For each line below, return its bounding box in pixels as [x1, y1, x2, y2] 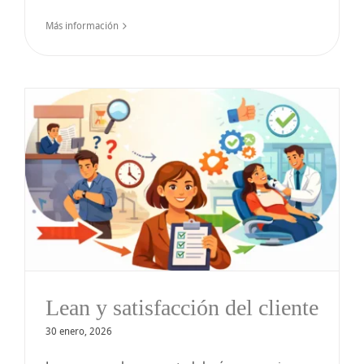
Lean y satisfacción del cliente [45, 294, 318, 320]
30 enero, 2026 [45, 325, 112, 337]
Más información [45, 19, 119, 32]
